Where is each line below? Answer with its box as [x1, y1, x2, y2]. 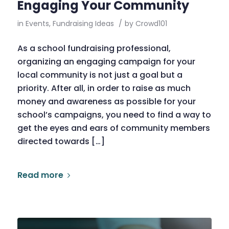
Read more [17, 169, 63, 181]
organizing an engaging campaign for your [17, 56, 195, 68]
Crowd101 [135, 18, 167, 29]
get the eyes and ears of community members [17, 122, 210, 134]
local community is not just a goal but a [17, 69, 182, 81]
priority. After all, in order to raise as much [17, 82, 191, 95]
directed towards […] [17, 135, 105, 148]
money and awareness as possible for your [17, 96, 196, 108]
